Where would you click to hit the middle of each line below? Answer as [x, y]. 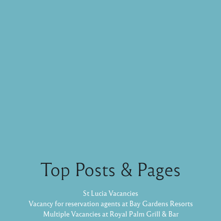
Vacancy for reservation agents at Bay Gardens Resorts [110, 203]
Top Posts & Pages [110, 169]
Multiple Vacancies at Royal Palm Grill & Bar [110, 214]
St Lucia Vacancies [110, 193]
